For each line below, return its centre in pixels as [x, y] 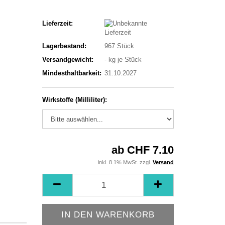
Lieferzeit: [57, 23]
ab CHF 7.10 [143, 150]
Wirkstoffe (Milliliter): [74, 100]
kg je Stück [124, 59]
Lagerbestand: [64, 46]
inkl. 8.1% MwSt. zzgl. [125, 162]
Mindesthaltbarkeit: [72, 73]
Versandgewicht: [68, 59]
